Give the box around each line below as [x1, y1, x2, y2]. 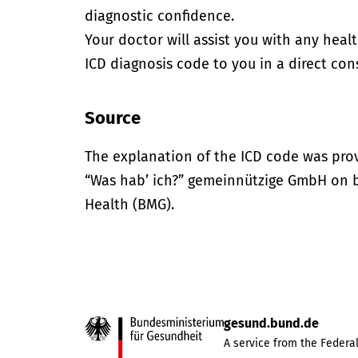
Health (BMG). [85, 196, 175, 213]
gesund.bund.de [224, 316, 320, 331]
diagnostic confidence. [85, 7, 235, 25]
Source [85, 107, 141, 129]
